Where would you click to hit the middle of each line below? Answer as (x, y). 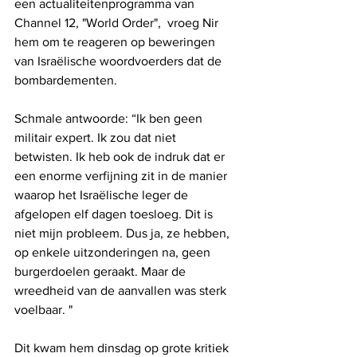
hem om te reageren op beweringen (116, 41)
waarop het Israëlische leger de (103, 194)
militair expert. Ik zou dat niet (97, 137)
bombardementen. (66, 80)
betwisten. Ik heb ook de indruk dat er (121, 156)
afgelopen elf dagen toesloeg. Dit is (115, 214)
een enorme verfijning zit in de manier (122, 175)
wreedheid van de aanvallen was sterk (122, 290)
